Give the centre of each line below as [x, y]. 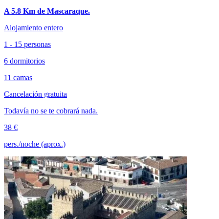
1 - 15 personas [27, 44]
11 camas [18, 77]
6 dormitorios [24, 61]
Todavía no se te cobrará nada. [51, 110]
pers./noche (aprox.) [35, 144]
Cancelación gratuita [35, 94]
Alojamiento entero [33, 27]
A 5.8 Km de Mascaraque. [47, 11]
